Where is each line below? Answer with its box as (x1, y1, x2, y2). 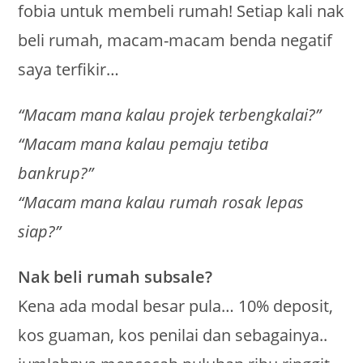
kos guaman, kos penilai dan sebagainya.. (18, 324, 328, 347)
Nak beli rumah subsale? (18, 266, 213, 288)
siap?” (18, 220, 62, 243)
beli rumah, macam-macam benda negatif (18, 29, 333, 52)
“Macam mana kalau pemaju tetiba (18, 133, 269, 156)
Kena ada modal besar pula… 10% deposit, (18, 295, 334, 318)
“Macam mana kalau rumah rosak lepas (18, 191, 305, 214)
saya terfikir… (18, 58, 120, 81)
